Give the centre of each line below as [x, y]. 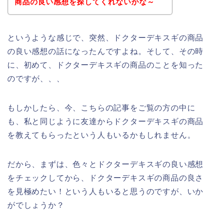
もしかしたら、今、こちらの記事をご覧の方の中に [101, 108]
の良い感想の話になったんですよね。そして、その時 [106, 51]
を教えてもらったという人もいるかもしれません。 [101, 135]
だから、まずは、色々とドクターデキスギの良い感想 [106, 164]
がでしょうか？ [36, 205]
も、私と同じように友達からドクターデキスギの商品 [106, 121]
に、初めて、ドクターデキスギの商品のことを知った [106, 65]
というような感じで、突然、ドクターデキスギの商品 [106, 37]
